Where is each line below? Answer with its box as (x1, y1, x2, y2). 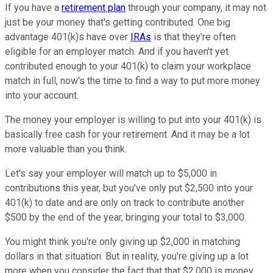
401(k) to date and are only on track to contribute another (5, 197, 244, 209)
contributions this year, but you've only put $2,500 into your (5, 182, 253, 194)
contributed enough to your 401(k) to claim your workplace (5, 60, 251, 73)
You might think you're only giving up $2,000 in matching (5, 236, 240, 248)
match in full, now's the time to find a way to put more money (5, 75, 260, 87)
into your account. (5, 90, 79, 102)
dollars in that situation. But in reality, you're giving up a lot (5, 250, 249, 263)
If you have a (5, 2, 62, 14)
